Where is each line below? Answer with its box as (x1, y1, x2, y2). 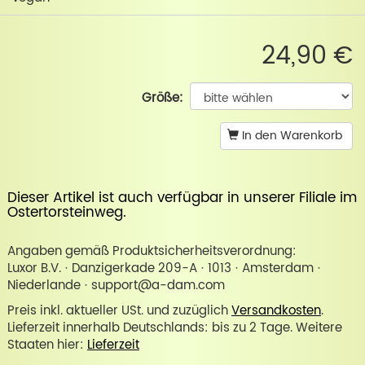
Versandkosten (231, 301, 321, 322)
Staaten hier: (7, 335, 87, 356)
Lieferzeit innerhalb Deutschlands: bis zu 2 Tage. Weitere (7, 318, 342, 339)
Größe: (142, 88, 183, 109)
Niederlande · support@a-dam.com (7, 275, 225, 297)
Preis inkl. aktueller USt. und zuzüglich (7, 301, 231, 322)
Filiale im (298, 187, 357, 210)
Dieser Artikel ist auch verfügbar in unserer (7, 187, 299, 210)
